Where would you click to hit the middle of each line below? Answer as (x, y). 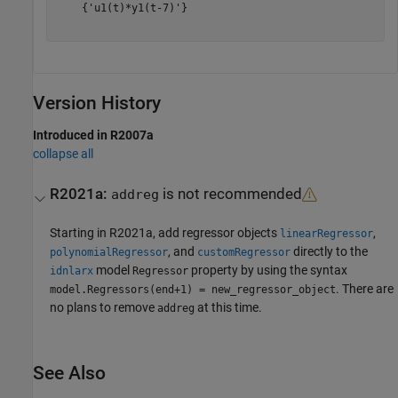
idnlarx (72, 271)
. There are (365, 289)
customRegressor (244, 252)
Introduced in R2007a (93, 135)
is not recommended (231, 195)
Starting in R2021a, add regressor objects (165, 233)
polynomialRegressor (109, 252)
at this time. (229, 307)
